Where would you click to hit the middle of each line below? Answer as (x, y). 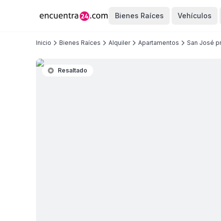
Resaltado (73, 70)
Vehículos (194, 16)
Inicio (44, 43)
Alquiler (119, 43)
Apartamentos (159, 43)
